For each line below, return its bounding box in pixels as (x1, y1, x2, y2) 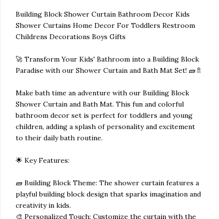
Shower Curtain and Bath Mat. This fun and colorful (16, 100, 184, 109)
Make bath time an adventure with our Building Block (16, 88, 189, 97)
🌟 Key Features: (16, 156, 69, 165)
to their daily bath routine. (16, 133, 103, 142)
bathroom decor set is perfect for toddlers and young (16, 111, 193, 120)
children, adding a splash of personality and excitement (16, 122, 195, 131)
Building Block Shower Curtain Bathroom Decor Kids (16, 10, 190, 19)
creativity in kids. (16, 201, 71, 210)
